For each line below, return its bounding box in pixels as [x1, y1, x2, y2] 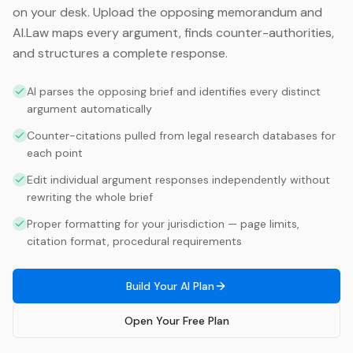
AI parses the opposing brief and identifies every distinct [27, 84, 321, 98]
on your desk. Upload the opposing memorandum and [13, 4, 322, 20]
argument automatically [27, 102, 152, 116]
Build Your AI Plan [126, 279, 214, 293]
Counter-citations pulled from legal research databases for [27, 128, 336, 143]
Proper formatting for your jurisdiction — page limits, [27, 217, 299, 231]
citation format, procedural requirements [27, 234, 242, 248]
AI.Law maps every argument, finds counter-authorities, [13, 24, 334, 41]
